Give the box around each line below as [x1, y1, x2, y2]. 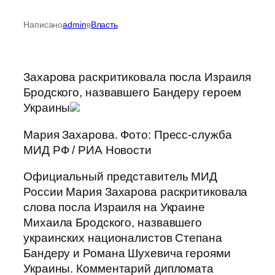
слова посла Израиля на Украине [23, 201, 205, 214]
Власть [90, 19, 118, 29]
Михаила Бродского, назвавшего [23, 216, 203, 230]
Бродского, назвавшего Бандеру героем [23, 86, 242, 99]
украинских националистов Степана [23, 231, 222, 245]
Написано [23, 19, 63, 29]
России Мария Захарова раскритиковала [23, 185, 248, 199]
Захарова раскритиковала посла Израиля [23, 71, 252, 84]
